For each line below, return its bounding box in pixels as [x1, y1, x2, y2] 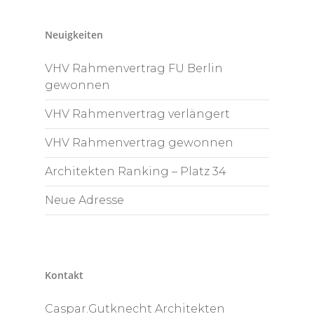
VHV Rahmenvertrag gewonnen [45, 135, 233, 149]
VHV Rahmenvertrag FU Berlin [45, 61, 223, 75]
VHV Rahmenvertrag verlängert [45, 107, 230, 121]
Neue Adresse [45, 193, 124, 207]
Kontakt [45, 268, 83, 282]
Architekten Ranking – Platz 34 [45, 164, 226, 178]
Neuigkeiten [45, 27, 103, 41]
